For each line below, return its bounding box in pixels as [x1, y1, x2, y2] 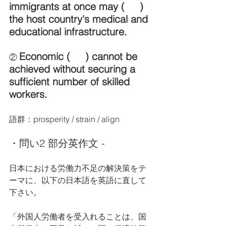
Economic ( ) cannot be [19, 50, 140, 63]
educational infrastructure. [9, 25, 127, 38]
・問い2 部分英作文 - [9, 137, 108, 149]
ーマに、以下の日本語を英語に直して [9, 175, 146, 185]
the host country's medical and [9, 13, 151, 25]
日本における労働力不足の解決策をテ [9, 163, 146, 173]
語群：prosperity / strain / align [9, 114, 120, 124]
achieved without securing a [9, 63, 138, 75]
